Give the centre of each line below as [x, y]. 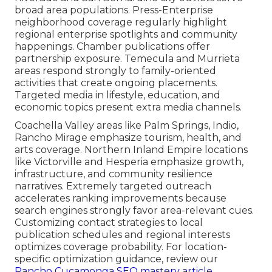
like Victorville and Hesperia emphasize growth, [129, 161]
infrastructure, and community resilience [114, 174]
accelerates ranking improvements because [121, 198]
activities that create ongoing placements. [116, 83]
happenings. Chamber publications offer [112, 46]
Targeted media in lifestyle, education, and [117, 95]
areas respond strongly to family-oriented [115, 70]
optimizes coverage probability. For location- [121, 246]
